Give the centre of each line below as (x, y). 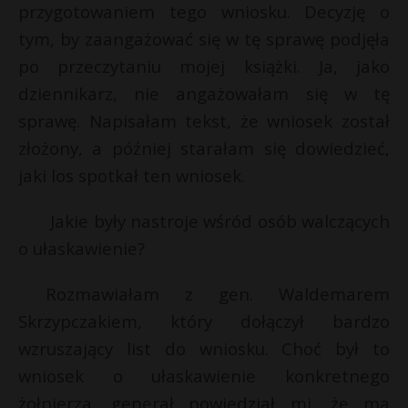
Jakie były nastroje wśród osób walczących (218, 221)
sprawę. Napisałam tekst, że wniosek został (204, 121)
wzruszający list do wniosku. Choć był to (204, 348)
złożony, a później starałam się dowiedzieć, (204, 148)
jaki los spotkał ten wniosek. (132, 175)
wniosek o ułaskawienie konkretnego (204, 376)
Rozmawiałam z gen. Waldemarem (218, 294)
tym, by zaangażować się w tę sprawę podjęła (204, 39)
